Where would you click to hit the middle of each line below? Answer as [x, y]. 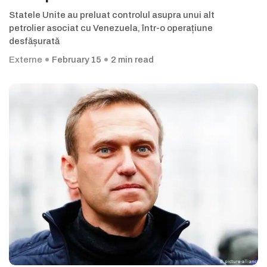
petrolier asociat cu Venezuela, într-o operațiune [111, 28]
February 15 [77, 60]
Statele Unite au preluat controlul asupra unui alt [112, 15]
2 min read [132, 60]
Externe [26, 60]
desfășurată [34, 41]
